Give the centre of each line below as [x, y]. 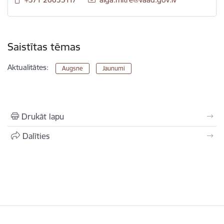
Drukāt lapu [43, 116]
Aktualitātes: [28, 67]
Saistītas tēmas [44, 46]
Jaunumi [113, 68]
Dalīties [36, 136]
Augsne [73, 68]
